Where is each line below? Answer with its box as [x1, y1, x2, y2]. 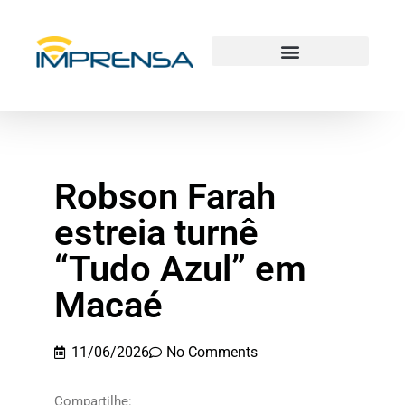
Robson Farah [54, 175, 276, 218]
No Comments [166, 344, 258, 361]
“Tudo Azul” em [54, 248, 306, 290]
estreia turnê [54, 212, 259, 254]
